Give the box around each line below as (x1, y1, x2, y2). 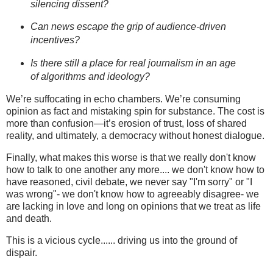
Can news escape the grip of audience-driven (30, 21, 226, 32)
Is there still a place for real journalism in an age (30, 58, 236, 69)
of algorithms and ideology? (30, 71, 150, 82)
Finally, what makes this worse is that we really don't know (6, 152, 256, 163)
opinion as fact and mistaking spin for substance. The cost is (6, 106, 264, 117)
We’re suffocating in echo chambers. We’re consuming (6, 94, 241, 105)
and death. (6, 213, 52, 224)
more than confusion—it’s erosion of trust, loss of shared (6, 118, 247, 129)
